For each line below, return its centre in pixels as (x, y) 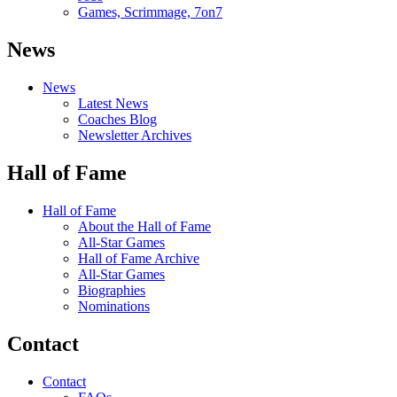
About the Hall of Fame (144, 226)
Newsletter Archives (135, 135)
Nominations (114, 306)
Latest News (113, 103)
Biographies (112, 290)
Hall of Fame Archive (139, 258)
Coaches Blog (117, 119)
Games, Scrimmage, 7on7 (150, 12)
